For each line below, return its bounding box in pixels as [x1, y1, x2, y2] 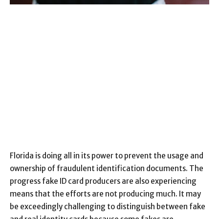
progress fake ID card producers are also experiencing [10, 176, 197, 186]
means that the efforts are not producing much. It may [10, 189, 201, 198]
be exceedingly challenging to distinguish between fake [10, 201, 205, 211]
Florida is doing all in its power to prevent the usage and [10, 151, 203, 160]
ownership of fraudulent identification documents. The [10, 163, 203, 173]
